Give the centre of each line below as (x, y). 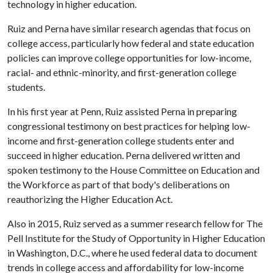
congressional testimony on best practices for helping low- (129, 126)
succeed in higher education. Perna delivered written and (124, 155)
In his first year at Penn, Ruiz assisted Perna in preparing (122, 111)
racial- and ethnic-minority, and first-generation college (122, 72)
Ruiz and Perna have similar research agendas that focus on (129, 28)
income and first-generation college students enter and (121, 140)
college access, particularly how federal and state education (131, 43)
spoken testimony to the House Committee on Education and (133, 170)
